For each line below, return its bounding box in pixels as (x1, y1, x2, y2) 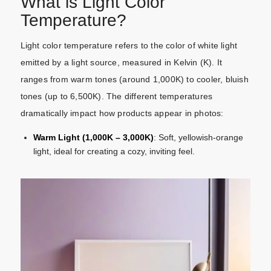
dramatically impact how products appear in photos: (20, 108, 224, 118)
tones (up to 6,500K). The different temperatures (20, 91, 213, 101)
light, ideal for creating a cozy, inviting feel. (33, 146, 195, 156)
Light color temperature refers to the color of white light (20, 40, 238, 50)
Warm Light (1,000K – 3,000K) (33, 132, 154, 142)
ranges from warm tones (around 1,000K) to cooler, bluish (20, 74, 249, 84)
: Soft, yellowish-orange (153, 132, 243, 142)
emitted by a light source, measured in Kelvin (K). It (20, 57, 223, 67)
